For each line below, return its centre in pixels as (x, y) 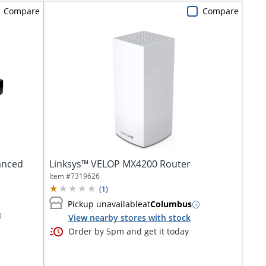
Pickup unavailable (105, 204)
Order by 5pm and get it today (128, 231)
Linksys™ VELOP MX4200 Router (120, 164)
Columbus (171, 204)
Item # (60, 176)
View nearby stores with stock (129, 217)
